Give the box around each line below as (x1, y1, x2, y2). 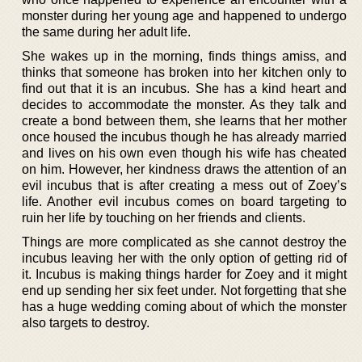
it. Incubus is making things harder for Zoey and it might (22, 267, 347, 281)
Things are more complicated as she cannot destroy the (22, 234, 347, 249)
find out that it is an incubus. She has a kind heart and (22, 81, 347, 95)
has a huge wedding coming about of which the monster (22, 299, 347, 314)
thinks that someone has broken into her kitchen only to (22, 65, 347, 79)
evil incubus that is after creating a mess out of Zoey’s (22, 178, 347, 192)
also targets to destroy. (22, 315, 149, 330)
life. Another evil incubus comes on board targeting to (22, 194, 347, 208)
